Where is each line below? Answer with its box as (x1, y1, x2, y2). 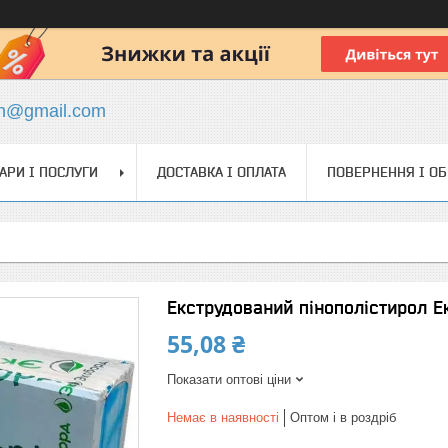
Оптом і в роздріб (290, 410, 396, 425)
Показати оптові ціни (167, 372, 291, 387)
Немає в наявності (167, 410, 279, 425)
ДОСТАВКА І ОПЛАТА (157, 164, 286, 180)
